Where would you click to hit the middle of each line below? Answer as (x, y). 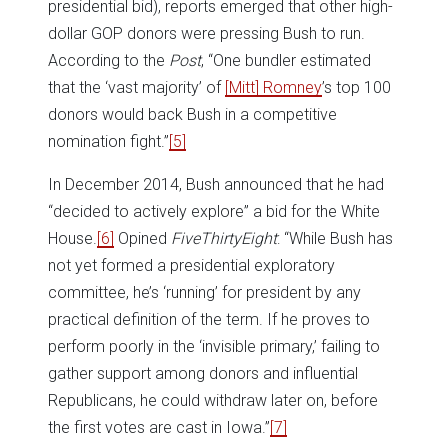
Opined (142, 239)
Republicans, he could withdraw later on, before (213, 401)
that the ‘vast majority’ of (136, 88)
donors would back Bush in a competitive (192, 115)
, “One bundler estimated (286, 61)
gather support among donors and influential (203, 374)
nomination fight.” (108, 142)
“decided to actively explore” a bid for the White (214, 212)
